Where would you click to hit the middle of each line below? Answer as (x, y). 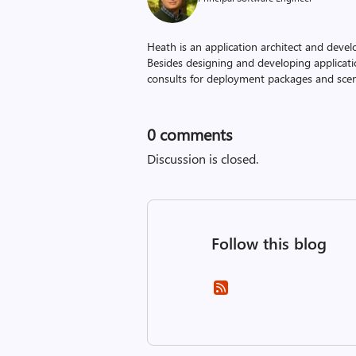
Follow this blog (269, 243)
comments (194, 134)
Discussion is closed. (203, 159)
